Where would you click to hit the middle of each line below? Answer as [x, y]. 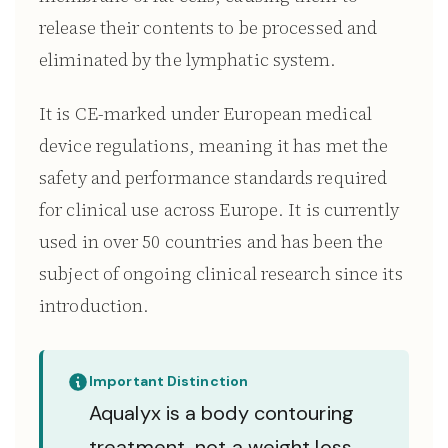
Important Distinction [169, 381]
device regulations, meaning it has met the [214, 145]
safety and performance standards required [213, 177]
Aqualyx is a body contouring [221, 413]
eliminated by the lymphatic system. [188, 59]
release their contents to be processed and [208, 27]
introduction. [94, 305]
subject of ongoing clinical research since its [221, 273]
